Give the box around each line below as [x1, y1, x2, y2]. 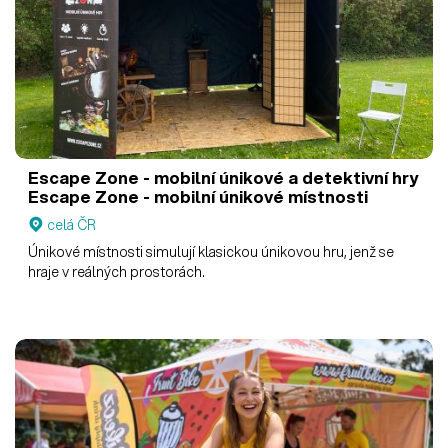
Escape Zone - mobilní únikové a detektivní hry [28, 166, 419, 190]
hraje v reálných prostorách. [28, 261, 206, 282]
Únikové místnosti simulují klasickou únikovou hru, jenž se [28, 241, 395, 262]
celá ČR [47, 214, 97, 235]
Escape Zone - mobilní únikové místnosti [28, 185, 369, 209]
